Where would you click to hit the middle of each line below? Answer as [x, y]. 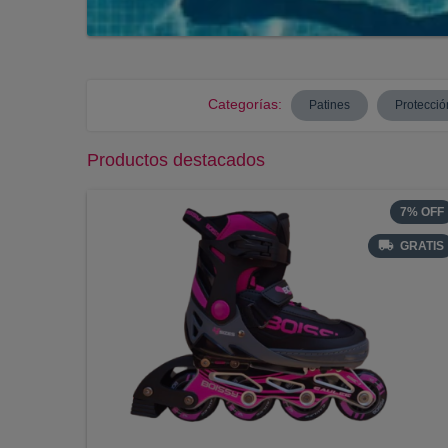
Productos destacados [176, 159]
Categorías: [245, 103]
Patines [329, 104]
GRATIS [421, 246]
